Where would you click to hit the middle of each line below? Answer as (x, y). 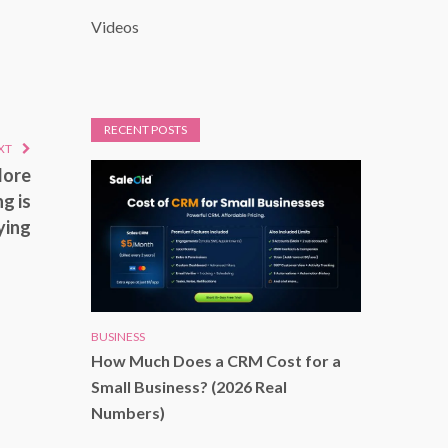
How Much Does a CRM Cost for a (216, 360)
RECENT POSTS (145, 130)
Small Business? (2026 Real (189, 386)
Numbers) (128, 412)
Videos (115, 27)
